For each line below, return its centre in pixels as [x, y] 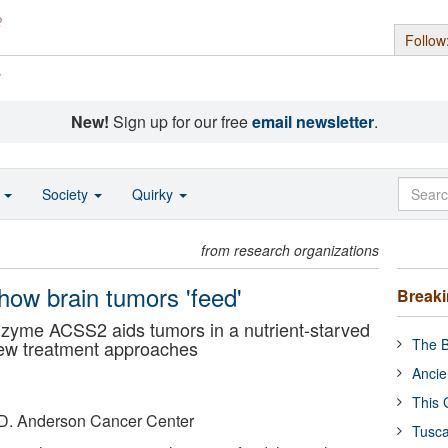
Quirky [154, 194]
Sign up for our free [180, 121]
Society [67, 194]
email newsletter [312, 121]
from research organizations [290, 250]
